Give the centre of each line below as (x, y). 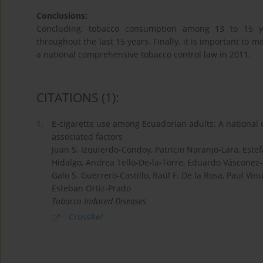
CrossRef (86, 217)
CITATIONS (68, 98)
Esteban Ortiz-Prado (91, 188)
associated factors (87, 137)
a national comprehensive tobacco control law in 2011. (144, 55)
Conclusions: (62, 16)
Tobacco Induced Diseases (99, 201)
